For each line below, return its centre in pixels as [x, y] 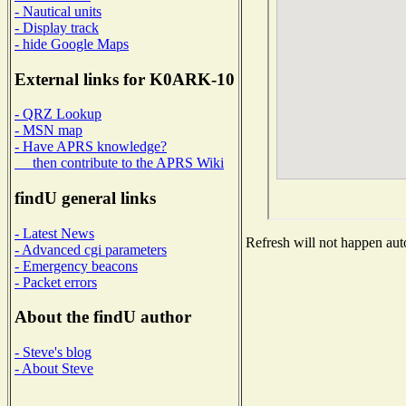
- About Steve [54, 369]
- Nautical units [58, 11]
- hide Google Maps [72, 43]
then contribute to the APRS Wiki [119, 163]
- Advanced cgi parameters [91, 249]
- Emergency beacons [76, 266]
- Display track [57, 27]
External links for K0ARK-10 [125, 79]
